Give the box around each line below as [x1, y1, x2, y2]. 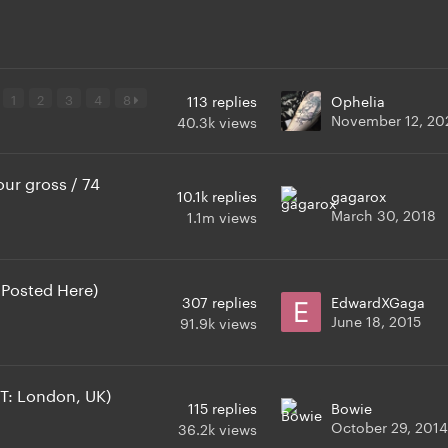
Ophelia [331, 89, 385, 112]
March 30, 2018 [331, 203, 436, 226]
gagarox [331, 184, 387, 207]
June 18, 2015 [331, 309, 421, 332]
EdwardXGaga [331, 290, 425, 313]
